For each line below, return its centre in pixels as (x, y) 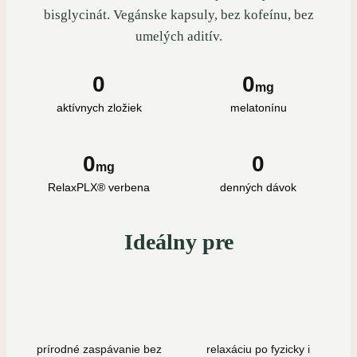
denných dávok (258, 188)
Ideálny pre (178, 242)
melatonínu (258, 108)
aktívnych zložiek (99, 108)
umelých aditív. (178, 37)
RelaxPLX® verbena (99, 188)
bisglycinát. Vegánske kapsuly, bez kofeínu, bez (178, 15)
